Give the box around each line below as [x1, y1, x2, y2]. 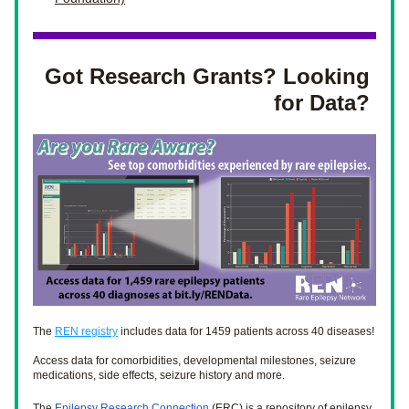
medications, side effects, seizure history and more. [33, 369, 288, 382]
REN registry [55, 325, 118, 338]
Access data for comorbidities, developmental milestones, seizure [33, 354, 356, 367]
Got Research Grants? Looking [45, 64, 370, 89]
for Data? [274, 90, 376, 115]
